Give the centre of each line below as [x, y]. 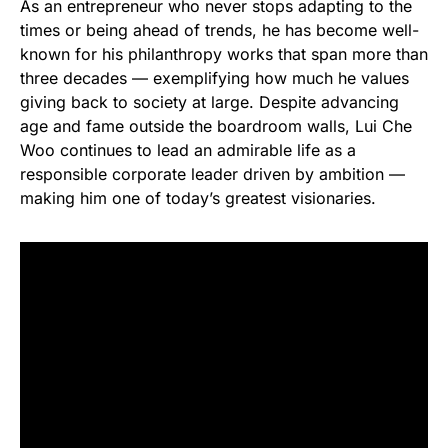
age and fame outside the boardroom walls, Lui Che [216, 126]
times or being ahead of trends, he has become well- [219, 30]
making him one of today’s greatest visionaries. [198, 198]
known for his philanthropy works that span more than [224, 54]
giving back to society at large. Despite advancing [209, 102]
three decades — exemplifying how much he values [214, 78]
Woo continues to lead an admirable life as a [188, 150]
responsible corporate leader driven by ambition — [212, 174]
